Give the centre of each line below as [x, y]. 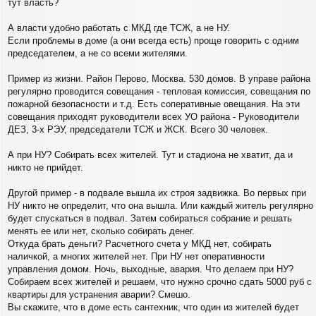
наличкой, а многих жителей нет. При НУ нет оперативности [136, 256]
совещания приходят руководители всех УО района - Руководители [153, 116]
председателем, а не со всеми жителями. [98, 53]
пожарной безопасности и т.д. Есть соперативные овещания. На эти [154, 104]
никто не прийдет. [45, 167]
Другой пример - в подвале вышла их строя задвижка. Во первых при [157, 193]
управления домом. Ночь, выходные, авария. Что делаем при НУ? [151, 269]
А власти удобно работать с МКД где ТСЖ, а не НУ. [119, 28]
